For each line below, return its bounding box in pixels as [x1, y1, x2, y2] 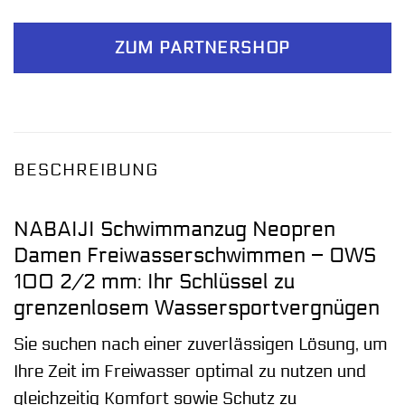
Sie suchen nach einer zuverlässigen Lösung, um [14, 334, 387, 355]
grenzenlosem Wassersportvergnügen [14, 295, 380, 320]
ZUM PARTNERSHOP [115, 38, 290, 59]
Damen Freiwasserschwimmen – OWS [14, 242, 376, 268]
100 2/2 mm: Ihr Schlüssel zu [14, 268, 295, 294]
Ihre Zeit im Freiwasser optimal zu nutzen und [14, 362, 366, 382]
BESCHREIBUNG [14, 160, 158, 181]
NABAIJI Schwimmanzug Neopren [14, 216, 335, 241]
